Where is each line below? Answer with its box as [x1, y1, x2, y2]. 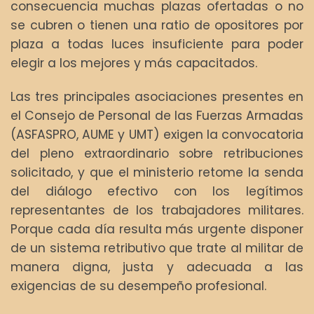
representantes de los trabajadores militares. [11, 202, 303, 219]
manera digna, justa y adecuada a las [11, 259, 303, 276]
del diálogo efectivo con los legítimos [11, 183, 303, 200]
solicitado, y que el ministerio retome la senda [11, 164, 303, 182]
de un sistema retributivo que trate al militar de [11, 240, 303, 257]
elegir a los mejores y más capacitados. [11, 54, 257, 71]
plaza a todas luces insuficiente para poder [11, 35, 303, 53]
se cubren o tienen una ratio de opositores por [11, 16, 303, 34]
